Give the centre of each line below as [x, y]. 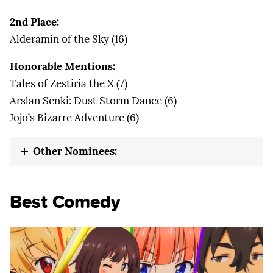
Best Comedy [65, 202]
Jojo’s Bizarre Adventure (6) [74, 117]
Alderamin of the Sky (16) [69, 39]
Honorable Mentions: [62, 66]
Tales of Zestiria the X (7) [69, 83]
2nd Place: [34, 22]
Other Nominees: [75, 151]
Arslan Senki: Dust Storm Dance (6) [93, 100]
